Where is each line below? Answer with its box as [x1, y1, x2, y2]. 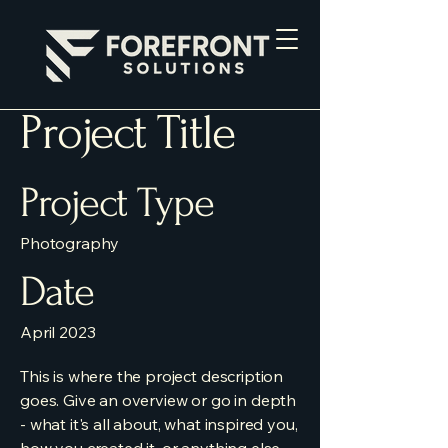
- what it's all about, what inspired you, [20, 414, 298, 434]
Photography [20, 233, 120, 253]
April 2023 [20, 322, 96, 342]
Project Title [20, 105, 235, 160]
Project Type [20, 179, 214, 227]
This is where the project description [20, 366, 284, 386]
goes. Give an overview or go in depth [20, 390, 297, 410]
